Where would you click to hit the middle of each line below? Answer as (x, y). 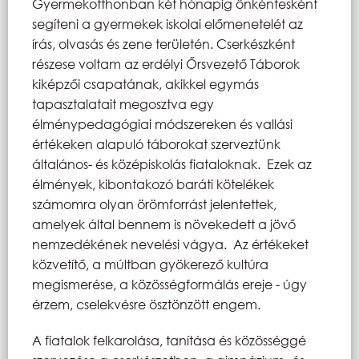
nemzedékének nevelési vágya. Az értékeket (170, 244)
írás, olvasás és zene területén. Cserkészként (163, 43)
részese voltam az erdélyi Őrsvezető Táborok (166, 63)
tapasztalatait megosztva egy (123, 103)
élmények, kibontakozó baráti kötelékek (153, 184)
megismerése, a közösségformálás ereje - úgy (169, 284)
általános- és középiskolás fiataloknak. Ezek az (172, 163)
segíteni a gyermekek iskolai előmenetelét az (167, 23)
